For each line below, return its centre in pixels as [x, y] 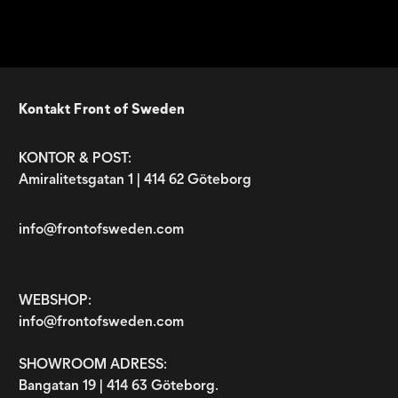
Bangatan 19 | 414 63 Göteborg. [118, 385]
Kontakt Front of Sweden [102, 109]
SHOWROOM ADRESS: [92, 364]
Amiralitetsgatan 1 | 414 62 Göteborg [135, 179]
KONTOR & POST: [75, 158]
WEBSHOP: [55, 300]
